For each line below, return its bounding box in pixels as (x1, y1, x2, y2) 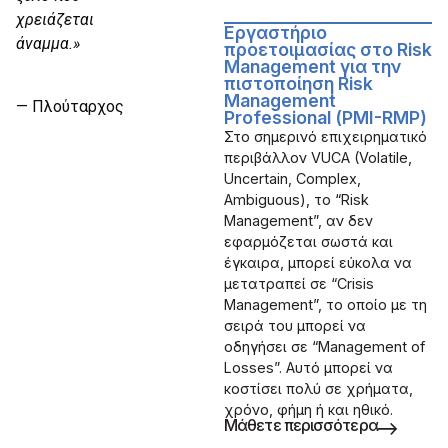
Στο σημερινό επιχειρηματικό (224, 128, 427, 146)
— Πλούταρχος (16, 96, 124, 116)
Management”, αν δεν (224, 212, 373, 230)
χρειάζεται (16, 10, 94, 30)
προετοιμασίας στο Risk (224, 39, 432, 61)
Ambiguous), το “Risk (224, 191, 369, 209)
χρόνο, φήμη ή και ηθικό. (224, 401, 393, 419)
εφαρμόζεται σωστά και (224, 233, 393, 251)
